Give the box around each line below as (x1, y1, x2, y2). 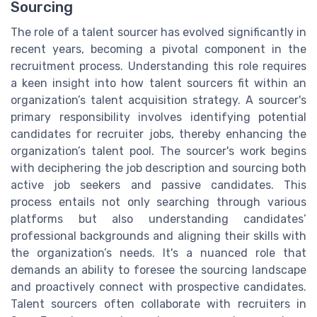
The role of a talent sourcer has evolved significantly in (11, 25, 306, 39)
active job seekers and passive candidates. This (11, 178, 306, 192)
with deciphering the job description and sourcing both (11, 161, 306, 175)
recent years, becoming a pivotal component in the (11, 42, 306, 56)
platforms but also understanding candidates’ (11, 212, 306, 226)
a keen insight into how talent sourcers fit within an (11, 76, 306, 90)
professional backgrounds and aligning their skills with (11, 229, 306, 243)
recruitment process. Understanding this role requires (11, 59, 306, 73)
